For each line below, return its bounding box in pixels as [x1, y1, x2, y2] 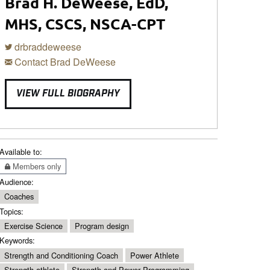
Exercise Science [4, 219, 63, 231]
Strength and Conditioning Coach [4, 249, 118, 261]
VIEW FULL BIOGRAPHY [16, 87, 120, 100]
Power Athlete [130, 249, 179, 261]
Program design [75, 219, 129, 231]
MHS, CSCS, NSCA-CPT [5, 14, 165, 34]
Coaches [4, 190, 34, 202]
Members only [10, 160, 61, 172]
